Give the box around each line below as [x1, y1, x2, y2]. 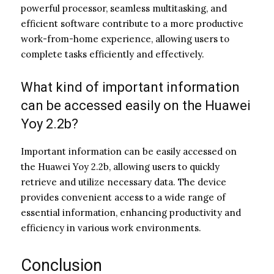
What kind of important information [21, 79, 240, 95]
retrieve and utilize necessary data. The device [21, 176, 226, 188]
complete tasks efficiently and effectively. [21, 48, 204, 60]
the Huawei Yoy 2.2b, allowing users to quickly [21, 160, 220, 172]
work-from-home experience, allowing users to [21, 32, 229, 45]
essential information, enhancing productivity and [21, 206, 241, 218]
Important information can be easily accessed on [21, 145, 237, 157]
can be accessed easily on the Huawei [21, 97, 251, 113]
